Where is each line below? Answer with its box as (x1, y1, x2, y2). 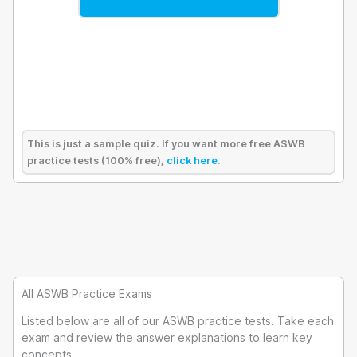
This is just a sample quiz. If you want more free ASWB (27, 138, 305, 150)
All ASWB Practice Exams (22, 287, 152, 300)
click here (167, 155, 218, 167)
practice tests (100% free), (27, 155, 167, 167)
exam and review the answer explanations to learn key (22, 330, 312, 344)
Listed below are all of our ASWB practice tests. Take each (22, 313, 334, 328)
